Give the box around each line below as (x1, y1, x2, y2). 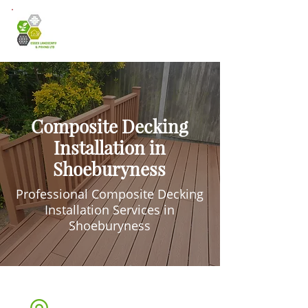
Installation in (53, 135, 166, 159)
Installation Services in (44, 201, 175, 218)
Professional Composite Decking (15, 186, 203, 202)
